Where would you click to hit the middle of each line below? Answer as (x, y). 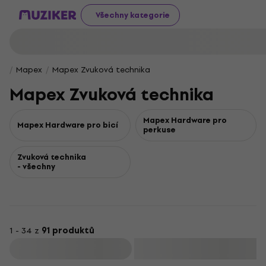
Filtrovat (72, 249)
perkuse (159, 130)
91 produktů (68, 231)
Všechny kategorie (133, 15)
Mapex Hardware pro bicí (68, 125)
